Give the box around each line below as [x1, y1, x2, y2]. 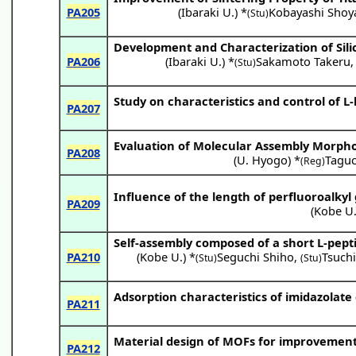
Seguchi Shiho [217, 248, 295, 265]
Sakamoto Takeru [256, 52, 351, 69]
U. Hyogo [237, 151, 288, 168]
